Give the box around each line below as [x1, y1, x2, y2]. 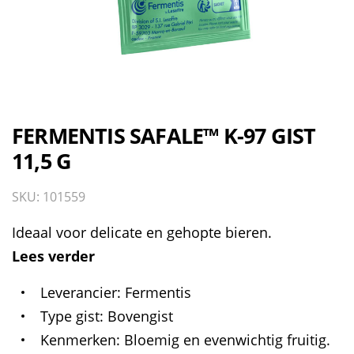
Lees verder [12, 247, 95, 265]
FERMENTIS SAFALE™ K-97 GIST [12, 121, 316, 150]
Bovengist [107, 307, 173, 326]
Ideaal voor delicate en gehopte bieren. [12, 223, 272, 242]
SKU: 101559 [12, 188, 85, 205]
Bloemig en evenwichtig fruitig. [123, 330, 330, 349]
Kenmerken [40, 330, 116, 349]
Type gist [40, 307, 100, 326]
